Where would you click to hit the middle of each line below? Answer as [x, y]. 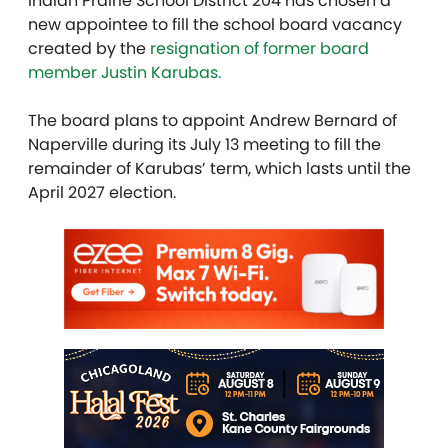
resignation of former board [259, 49]
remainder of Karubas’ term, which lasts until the [219, 169]
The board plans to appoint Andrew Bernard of [212, 121]
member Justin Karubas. [126, 73]
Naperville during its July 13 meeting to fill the [204, 145]
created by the [89, 49]
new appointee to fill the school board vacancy [215, 25]
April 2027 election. [104, 193]
